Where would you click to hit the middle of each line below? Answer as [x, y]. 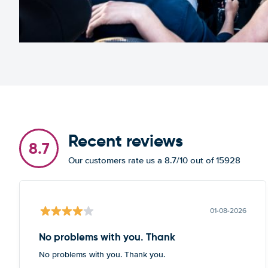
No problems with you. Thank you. [102, 255]
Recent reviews [126, 141]
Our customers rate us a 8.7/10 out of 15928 [154, 160]
